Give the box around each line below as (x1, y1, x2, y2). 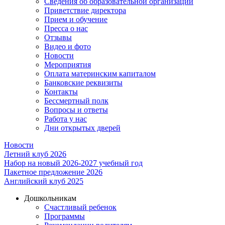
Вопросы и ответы (44, 105, 108, 115)
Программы (44, 212, 85, 221)
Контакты (44, 87, 78, 96)
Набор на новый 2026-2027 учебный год (4, 159, 143, 168)
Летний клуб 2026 (4, 150, 66, 159)
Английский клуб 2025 (4, 177, 83, 186)
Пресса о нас (44, 24, 88, 33)
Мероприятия (44, 60, 91, 69)
